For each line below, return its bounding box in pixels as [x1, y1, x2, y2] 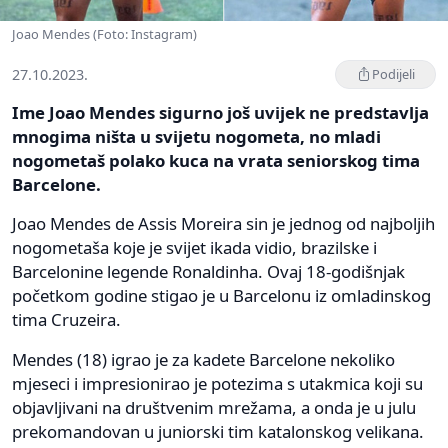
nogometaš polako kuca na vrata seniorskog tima [12, 148, 420, 172]
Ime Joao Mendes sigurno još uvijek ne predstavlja [12, 100, 429, 124]
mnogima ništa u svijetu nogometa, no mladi [12, 124, 381, 148]
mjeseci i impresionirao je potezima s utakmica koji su [12, 371, 423, 395]
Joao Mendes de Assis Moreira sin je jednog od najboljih [12, 211, 435, 235]
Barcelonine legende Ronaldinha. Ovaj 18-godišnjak [12, 259, 405, 283]
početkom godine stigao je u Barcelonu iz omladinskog [12, 283, 431, 307]
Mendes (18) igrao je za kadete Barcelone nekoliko [12, 347, 395, 371]
